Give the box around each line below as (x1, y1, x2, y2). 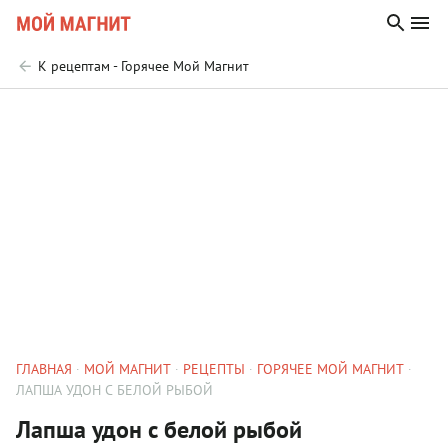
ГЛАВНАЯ (16, 360, 72, 378)
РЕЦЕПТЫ (183, 360, 245, 378)
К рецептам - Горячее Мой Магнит (38, 57, 249, 75)
